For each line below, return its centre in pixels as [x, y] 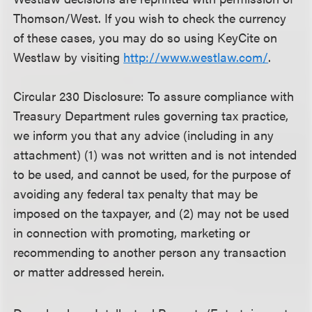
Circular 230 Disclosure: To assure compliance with [154, 95]
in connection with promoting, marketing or [132, 232]
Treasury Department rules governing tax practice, [151, 115]
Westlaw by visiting [69, 56]
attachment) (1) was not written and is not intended [155, 154]
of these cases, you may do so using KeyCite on [146, 37]
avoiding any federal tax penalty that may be [136, 193]
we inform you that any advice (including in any [144, 134]
